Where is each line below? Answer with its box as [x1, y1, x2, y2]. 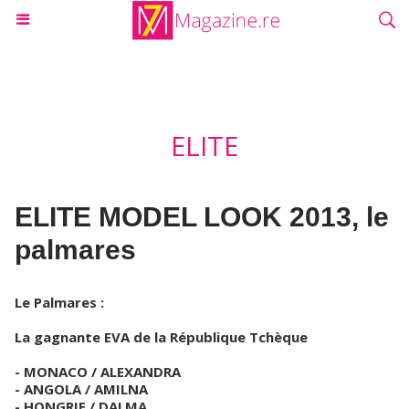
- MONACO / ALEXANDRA [15, 362, 181, 381]
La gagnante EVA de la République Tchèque [15, 328, 308, 346]
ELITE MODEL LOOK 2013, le [15, 202, 389, 232]
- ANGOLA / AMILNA [15, 380, 148, 398]
